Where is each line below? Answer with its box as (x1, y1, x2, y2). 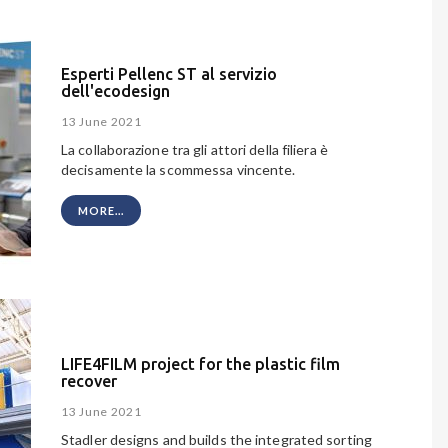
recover (61, 371, 117, 390)
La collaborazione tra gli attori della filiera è (61, 141, 328, 159)
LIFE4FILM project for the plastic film (61, 354, 340, 373)
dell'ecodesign (61, 81, 170, 100)
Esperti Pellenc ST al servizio (61, 64, 277, 83)
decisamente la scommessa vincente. (61, 161, 296, 179)
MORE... (78, 204, 124, 218)
